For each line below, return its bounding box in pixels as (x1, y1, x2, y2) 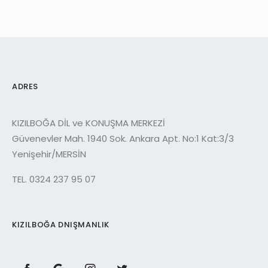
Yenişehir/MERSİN (12, 147, 86, 160)
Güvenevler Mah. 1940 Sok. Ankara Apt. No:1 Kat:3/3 (12, 132, 234, 145)
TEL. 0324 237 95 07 (12, 172, 96, 185)
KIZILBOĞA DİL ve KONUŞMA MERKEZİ (12, 116, 165, 129)
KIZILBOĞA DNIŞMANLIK (12, 218, 109, 230)
